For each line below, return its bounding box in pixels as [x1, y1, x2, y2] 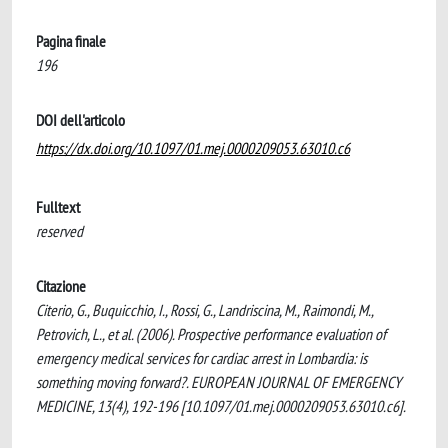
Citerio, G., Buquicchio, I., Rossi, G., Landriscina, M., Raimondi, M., [36, 300, 373, 320]
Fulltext [36, 197, 80, 217]
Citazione [36, 276, 86, 296]
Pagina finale [36, 31, 106, 51]
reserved [36, 221, 83, 241]
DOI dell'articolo [36, 110, 125, 130]
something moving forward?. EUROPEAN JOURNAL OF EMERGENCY [36, 372, 401, 392]
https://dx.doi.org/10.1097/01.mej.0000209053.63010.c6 [36, 138, 350, 158]
